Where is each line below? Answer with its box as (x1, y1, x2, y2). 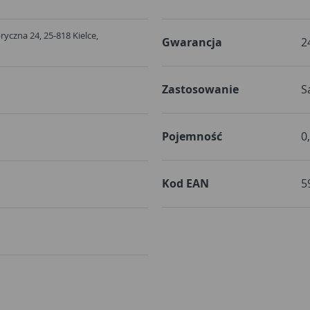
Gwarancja (162, 34, 222, 50)
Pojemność (162, 128, 222, 144)
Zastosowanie (162, 81, 239, 97)
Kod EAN (162, 175, 209, 191)
